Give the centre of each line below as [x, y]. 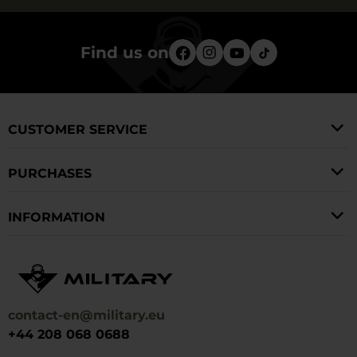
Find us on [124, 52]
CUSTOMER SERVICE [78, 129]
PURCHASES [50, 173]
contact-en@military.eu [86, 316]
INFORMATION [57, 217]
